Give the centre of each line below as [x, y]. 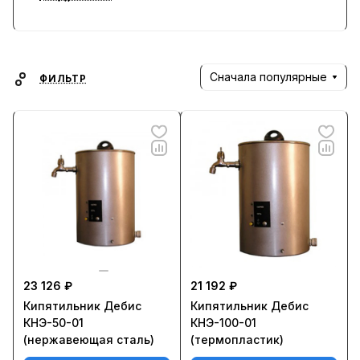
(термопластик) [237, 340]
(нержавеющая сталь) [89, 340]
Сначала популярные [268, 77]
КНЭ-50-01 [53, 323]
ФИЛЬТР [63, 79]
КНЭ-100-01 [223, 323]
